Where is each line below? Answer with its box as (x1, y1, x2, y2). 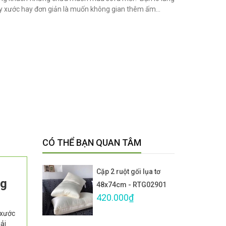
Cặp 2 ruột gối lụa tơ (96, 167, 160, 176)
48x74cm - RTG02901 (96, 181, 166, 189)
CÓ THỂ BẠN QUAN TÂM (42, 137, 141, 148)
